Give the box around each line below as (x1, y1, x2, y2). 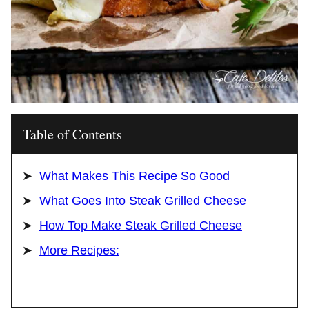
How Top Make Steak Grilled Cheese (39, 219, 242, 232)
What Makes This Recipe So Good (39, 169, 230, 183)
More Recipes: (39, 243, 119, 257)
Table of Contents (23, 125, 122, 143)
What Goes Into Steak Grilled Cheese (39, 194, 246, 208)
